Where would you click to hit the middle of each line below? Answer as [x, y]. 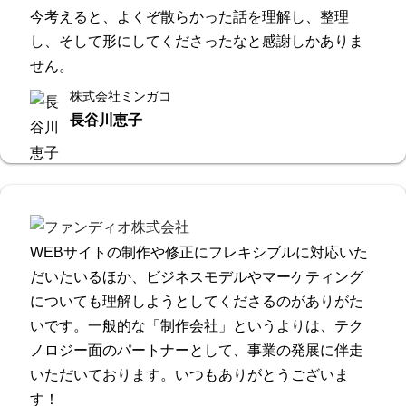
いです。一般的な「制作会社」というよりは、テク [197, 326]
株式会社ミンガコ [121, 96]
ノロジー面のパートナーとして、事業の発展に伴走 [197, 350]
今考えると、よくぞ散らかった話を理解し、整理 [189, 17]
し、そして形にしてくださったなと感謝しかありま [197, 41]
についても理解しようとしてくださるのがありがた [197, 301]
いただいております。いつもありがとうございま [189, 375]
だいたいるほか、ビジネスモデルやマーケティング [197, 277]
